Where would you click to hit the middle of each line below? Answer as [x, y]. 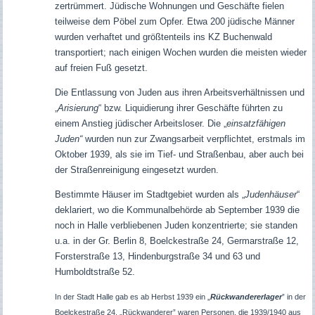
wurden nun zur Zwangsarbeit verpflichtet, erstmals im [193, 139]
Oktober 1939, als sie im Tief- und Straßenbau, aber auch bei [179, 155]
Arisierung [78, 108]
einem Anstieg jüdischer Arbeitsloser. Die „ [140, 124]
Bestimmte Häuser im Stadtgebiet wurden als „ [149, 195]
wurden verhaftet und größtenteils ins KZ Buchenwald [163, 37]
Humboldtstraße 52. [95, 272]
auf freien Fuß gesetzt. [101, 68]
